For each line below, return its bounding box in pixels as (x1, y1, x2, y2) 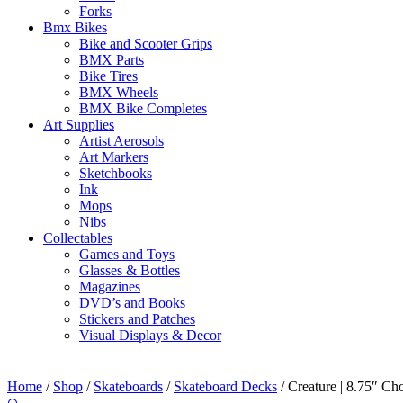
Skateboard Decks (174, 379, 277, 394)
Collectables (43, 230, 112, 246)
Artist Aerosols (79, 133, 164, 148)
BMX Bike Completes (79, 101, 207, 116)
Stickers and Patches (79, 311, 195, 327)
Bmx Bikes (43, 20, 107, 35)
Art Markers (79, 149, 148, 165)
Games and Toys (79, 246, 175, 262)
